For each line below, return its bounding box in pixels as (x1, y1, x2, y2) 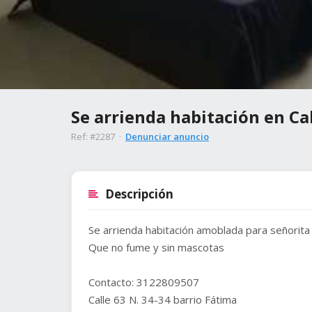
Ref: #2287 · (71, 130, 125, 143)
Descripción (105, 186, 173, 202)
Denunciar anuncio (125, 130, 209, 143)
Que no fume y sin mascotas (88, 240, 224, 254)
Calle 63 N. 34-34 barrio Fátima (88, 292, 237, 306)
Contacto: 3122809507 (88, 275, 199, 289)
